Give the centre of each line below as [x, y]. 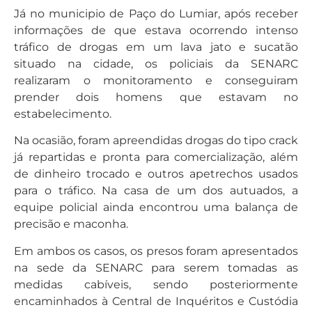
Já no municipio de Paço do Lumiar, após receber [156, 14]
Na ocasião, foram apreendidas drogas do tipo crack [156, 141]
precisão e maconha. [71, 224]
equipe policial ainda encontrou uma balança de [156, 208]
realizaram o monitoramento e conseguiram [156, 81]
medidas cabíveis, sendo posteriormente [156, 284]
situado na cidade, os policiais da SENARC [156, 64]
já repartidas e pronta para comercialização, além [156, 157]
